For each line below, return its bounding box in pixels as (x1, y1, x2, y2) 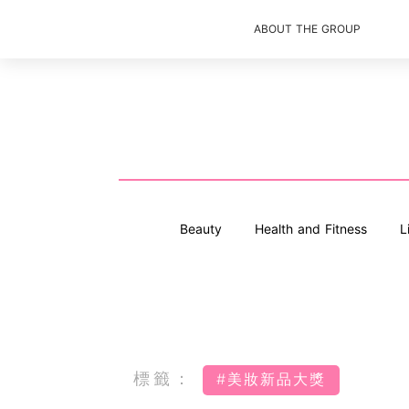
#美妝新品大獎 (215, 370, 326, 388)
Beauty (180, 221, 222, 236)
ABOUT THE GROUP (254, 22, 362, 36)
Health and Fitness (255, 221, 367, 236)
